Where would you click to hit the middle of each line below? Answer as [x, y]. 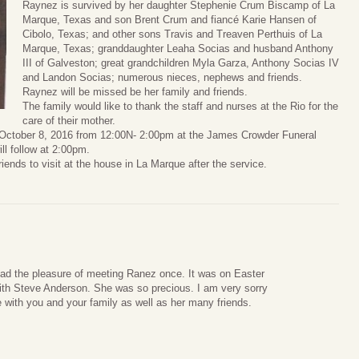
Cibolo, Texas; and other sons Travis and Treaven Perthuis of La [172, 34]
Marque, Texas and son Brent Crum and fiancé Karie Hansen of [169, 20]
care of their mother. [69, 121]
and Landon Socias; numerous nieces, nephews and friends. [162, 78]
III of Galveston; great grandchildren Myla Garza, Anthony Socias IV [181, 63]
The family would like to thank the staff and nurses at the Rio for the [180, 107]
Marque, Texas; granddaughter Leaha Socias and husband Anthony [178, 49]
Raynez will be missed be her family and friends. [135, 92]
